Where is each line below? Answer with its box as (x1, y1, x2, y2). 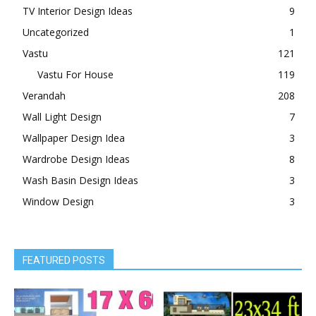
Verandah (23, 88, 66, 102)
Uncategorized (23, 25, 89, 39)
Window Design (23, 194, 94, 208)
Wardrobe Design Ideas (23, 152, 130, 166)
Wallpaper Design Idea (23, 130, 125, 145)
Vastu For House (37, 67, 114, 81)
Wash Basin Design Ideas (23, 173, 138, 187)
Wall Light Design (23, 109, 102, 123)
